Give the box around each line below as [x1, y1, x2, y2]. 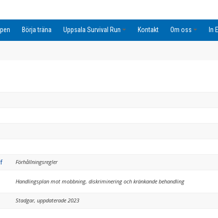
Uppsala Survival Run [63, 26, 121, 34]
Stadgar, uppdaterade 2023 [16, 197, 79, 204]
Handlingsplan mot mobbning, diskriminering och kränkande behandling [16, 178, 184, 185]
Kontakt [138, 26, 159, 34]
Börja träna [22, 26, 52, 34]
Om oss [170, 26, 192, 34]
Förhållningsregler [16, 158, 57, 165]
